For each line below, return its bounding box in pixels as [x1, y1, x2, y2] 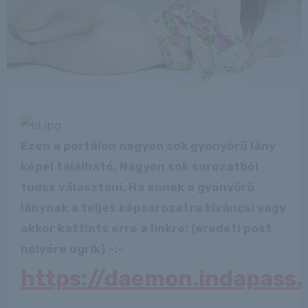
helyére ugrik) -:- [20, 241, 123, 256]
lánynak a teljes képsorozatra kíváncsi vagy [20, 200, 286, 214]
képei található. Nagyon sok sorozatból [20, 159, 258, 173]
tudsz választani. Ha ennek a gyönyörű [20, 179, 254, 194]
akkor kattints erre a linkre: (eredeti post [20, 221, 272, 235]
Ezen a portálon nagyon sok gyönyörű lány [20, 138, 276, 153]
